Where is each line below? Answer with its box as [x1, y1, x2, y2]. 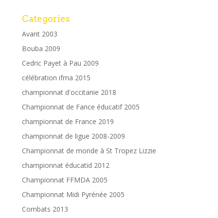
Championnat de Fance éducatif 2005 [21, 102, 140, 111]
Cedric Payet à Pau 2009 [21, 58, 99, 68]
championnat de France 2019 [21, 116, 114, 126]
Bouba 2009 [21, 43, 60, 53]
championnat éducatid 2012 [21, 160, 109, 170]
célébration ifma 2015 [21, 73, 91, 82]
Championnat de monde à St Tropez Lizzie [21, 145, 156, 155]
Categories [21, 13, 70, 24]
